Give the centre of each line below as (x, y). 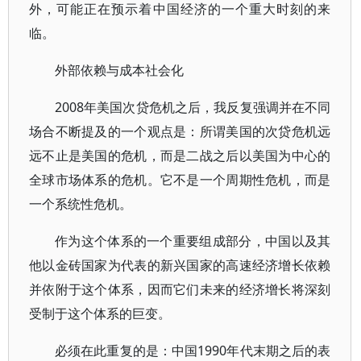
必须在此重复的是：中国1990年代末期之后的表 (193, 351)
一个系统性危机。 (81, 204)
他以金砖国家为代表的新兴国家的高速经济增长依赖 (180, 265)
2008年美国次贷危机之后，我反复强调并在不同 (193, 107)
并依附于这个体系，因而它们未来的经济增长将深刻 (180, 289)
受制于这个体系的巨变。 (100, 313)
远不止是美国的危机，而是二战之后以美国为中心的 (180, 156)
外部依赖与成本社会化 (119, 70)
